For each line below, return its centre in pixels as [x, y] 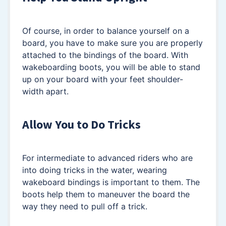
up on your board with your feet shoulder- [103, 79]
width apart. [45, 91]
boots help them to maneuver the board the [106, 194]
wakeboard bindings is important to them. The [111, 182]
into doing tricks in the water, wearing [95, 170]
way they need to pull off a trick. [85, 206]
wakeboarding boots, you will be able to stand [111, 67]
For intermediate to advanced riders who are [107, 158]
